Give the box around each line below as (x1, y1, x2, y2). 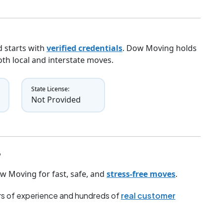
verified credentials (47, 43, 122, 54)
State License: (31, 85, 69, 94)
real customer (121, 190, 175, 201)
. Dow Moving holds (122, 43, 197, 54)
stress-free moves (107, 168, 175, 180)
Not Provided (31, 94, 81, 106)
